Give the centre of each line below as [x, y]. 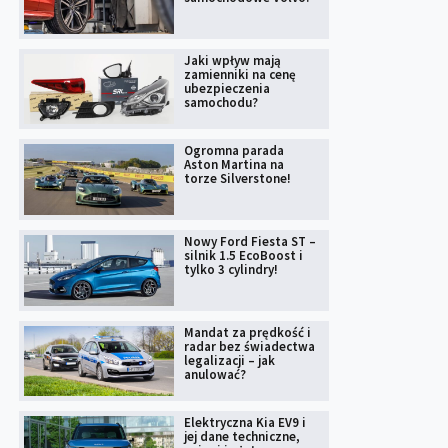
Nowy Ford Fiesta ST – [250, 242]
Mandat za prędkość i [247, 332]
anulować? [215, 374]
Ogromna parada [234, 151]
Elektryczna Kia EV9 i [245, 423]
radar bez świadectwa [249, 346]
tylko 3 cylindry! [231, 270]
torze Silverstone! [237, 179]
